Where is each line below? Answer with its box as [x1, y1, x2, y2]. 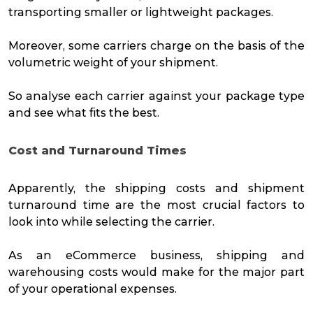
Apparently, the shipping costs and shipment [8, 182, 305, 196]
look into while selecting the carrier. [8, 215, 217, 229]
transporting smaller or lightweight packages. [8, 6, 276, 20]
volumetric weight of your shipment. [8, 56, 221, 70]
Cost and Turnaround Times [8, 144, 187, 158]
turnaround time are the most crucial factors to [8, 198, 305, 212]
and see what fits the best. [8, 106, 162, 120]
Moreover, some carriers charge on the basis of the [8, 39, 305, 53]
